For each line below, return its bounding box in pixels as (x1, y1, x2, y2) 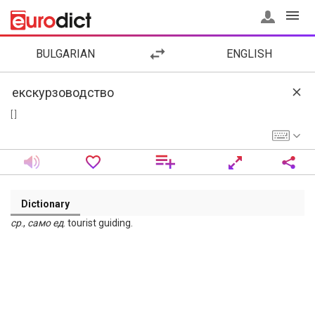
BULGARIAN (36, 47, 96, 60)
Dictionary (21, 198, 70, 210)
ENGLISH (226, 47, 273, 60)
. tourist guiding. (63, 217, 133, 229)
